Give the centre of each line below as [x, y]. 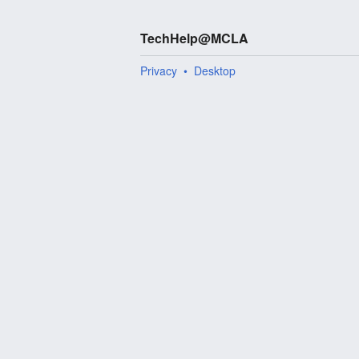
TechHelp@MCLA [195, 38]
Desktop [215, 71]
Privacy [159, 71]
